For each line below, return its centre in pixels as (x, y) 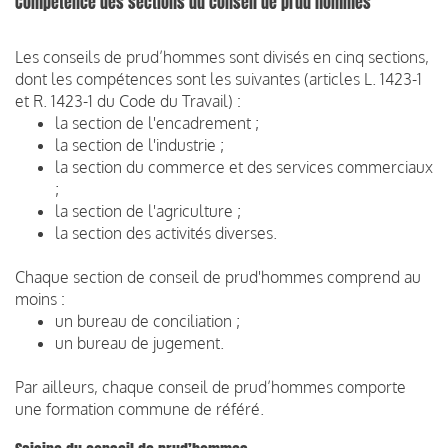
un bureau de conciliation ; (147, 320)
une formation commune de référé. (139, 408)
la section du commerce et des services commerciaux (244, 166)
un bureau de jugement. (139, 342)
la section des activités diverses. (166, 232)
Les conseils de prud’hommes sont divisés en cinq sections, (222, 56)
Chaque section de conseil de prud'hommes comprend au (218, 276)
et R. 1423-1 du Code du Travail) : (128, 100)
